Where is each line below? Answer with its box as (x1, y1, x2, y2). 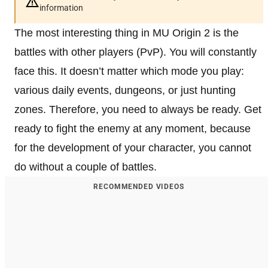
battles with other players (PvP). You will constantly (14, 45, 257, 58)
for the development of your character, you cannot (14, 141, 251, 154)
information (39, 2, 83, 13)
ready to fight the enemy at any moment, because (14, 122, 251, 135)
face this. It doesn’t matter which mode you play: (14, 65, 244, 77)
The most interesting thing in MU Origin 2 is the (14, 26, 239, 39)
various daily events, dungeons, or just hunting (14, 84, 236, 96)
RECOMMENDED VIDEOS (93, 182, 184, 191)
